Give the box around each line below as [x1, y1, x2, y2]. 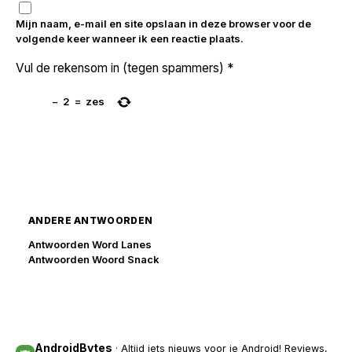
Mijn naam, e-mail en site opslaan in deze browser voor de [16, 17, 311, 31]
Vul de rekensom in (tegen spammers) [16, 60, 224, 75]
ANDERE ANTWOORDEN [28, 214, 153, 226]
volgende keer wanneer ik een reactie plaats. [16, 32, 244, 46]
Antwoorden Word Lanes [28, 237, 152, 251]
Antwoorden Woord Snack [28, 252, 159, 266]
